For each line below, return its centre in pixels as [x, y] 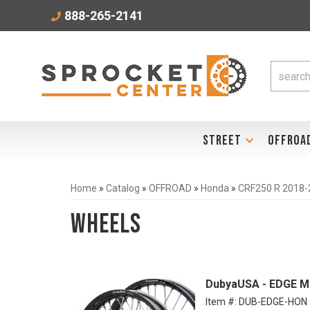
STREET [222, 140]
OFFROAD [170, 188]
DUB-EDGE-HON [273, 302]
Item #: [222, 302]
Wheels [106, 225]
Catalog [123, 188]
